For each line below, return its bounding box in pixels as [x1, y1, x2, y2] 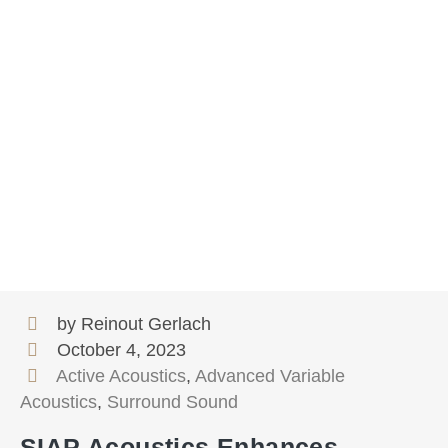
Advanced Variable [195, 366, 346, 387]
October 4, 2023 [57, 340, 187, 361]
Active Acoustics [56, 366, 187, 387]
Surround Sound [107, 392, 238, 413]
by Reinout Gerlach [57, 314, 212, 335]
